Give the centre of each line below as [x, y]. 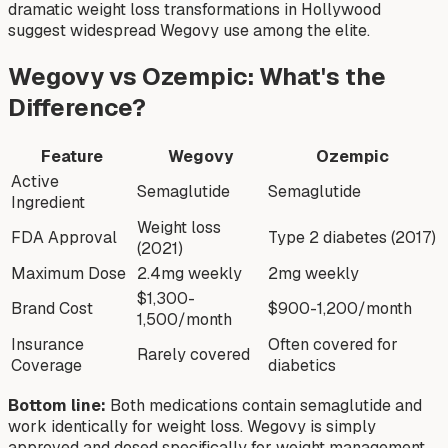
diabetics [302, 366]
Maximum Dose [68, 274]
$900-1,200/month [340, 309]
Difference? [77, 108]
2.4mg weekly [189, 274]
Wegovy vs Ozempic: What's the [197, 77]
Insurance [47, 345]
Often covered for [333, 345]
